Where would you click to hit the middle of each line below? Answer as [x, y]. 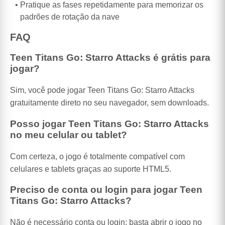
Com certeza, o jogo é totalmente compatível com [97, 156]
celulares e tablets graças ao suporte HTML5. [91, 169]
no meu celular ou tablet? [69, 135]
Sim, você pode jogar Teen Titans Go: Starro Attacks [102, 90]
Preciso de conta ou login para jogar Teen [106, 190]
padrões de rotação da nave [70, 17]
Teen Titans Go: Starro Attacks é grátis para [110, 58]
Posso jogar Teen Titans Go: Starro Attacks [109, 124]
